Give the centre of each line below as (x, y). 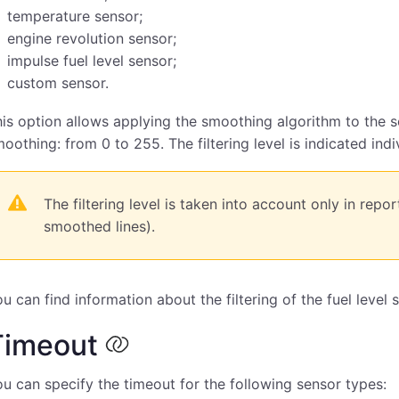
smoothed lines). (99, 226)
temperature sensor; (75, 16)
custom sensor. (58, 83)
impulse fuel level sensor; (92, 61)
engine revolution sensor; (92, 38)
